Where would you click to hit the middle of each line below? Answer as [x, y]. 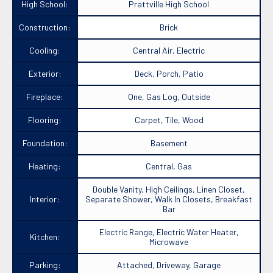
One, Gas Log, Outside [169, 97]
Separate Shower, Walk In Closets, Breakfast [169, 199]
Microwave [169, 242]
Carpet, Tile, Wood [169, 120]
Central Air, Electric [169, 51]
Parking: [45, 265]
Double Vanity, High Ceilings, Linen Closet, [169, 190]
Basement [169, 143]
